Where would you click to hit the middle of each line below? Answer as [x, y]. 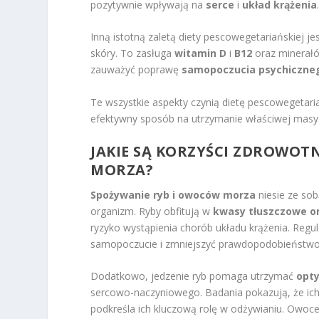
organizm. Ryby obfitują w [152, 211]
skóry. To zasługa [133, 53]
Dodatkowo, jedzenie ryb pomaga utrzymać [194, 276]
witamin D [201, 53]
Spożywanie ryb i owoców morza [173, 194]
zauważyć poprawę [136, 70]
